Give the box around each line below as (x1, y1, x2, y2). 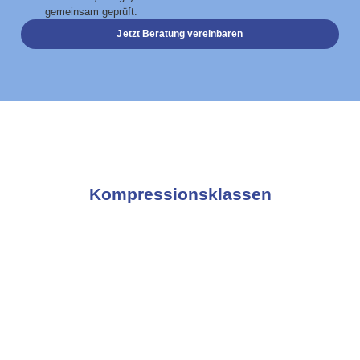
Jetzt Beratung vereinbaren (117, 28, 243, 40)
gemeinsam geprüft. (45, 6, 138, 18)
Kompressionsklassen (88, 185, 272, 204)
